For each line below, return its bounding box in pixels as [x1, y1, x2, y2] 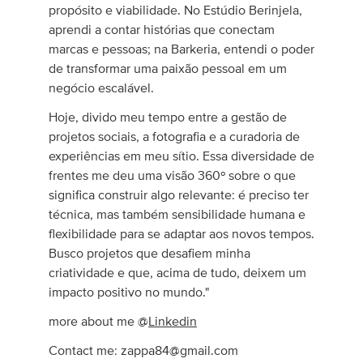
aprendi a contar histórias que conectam [49, 23, 275, 36]
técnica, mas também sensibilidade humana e [49, 208, 306, 221]
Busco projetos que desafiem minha [49, 247, 251, 260]
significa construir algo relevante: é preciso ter [49, 189, 310, 202]
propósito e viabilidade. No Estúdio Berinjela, [49, 4, 303, 17]
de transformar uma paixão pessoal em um [49, 62, 288, 75]
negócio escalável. [49, 82, 155, 95]
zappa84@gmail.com [121, 344, 239, 357]
